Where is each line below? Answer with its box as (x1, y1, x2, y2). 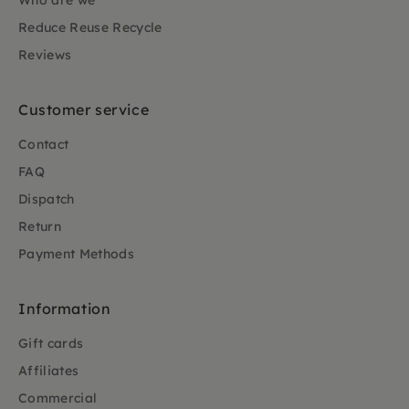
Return (18, 218, 62, 235)
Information (18, 299, 111, 318)
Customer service (18, 100, 150, 119)
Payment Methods (18, 246, 135, 262)
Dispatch (18, 191, 75, 207)
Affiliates (18, 362, 79, 379)
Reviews (18, 47, 72, 63)
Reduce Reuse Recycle (18, 19, 163, 36)
